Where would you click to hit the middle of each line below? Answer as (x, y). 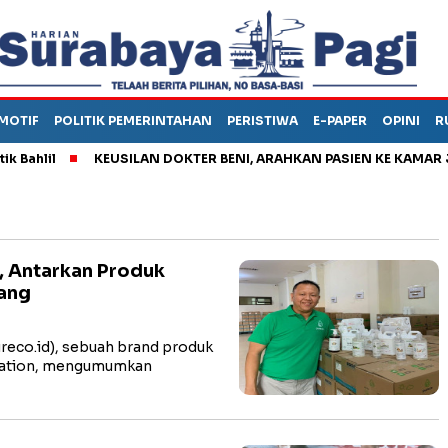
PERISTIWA (262, 120)
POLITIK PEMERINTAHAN (133, 120)
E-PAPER (340, 120)
